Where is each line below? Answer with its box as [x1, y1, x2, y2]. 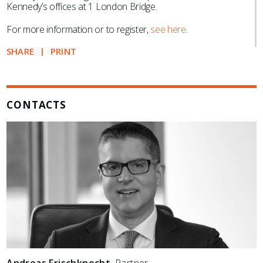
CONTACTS [6, 98, 66, 112]
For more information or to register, [6, 23, 151, 36]
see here [150, 23, 186, 36]
